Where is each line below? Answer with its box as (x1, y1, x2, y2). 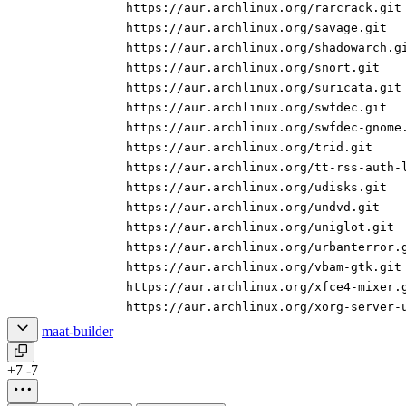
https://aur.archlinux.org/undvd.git (126, 200, 380, 215)
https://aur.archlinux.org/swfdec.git (126, 101, 387, 115)
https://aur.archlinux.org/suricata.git (126, 81, 401, 95)
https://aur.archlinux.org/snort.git (126, 61, 380, 75)
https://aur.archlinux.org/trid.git (126, 140, 372, 155)
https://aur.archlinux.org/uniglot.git (126, 220, 394, 235)
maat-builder (42, 324, 113, 340)
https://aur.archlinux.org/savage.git (126, 21, 387, 35)
